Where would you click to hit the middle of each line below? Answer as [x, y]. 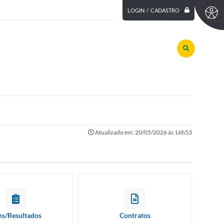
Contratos [135, 215]
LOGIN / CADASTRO [153, 10]
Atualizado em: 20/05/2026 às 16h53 [143, 132]
